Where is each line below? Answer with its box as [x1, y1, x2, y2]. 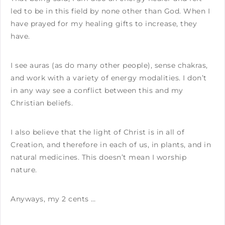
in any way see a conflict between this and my [11, 85, 183, 95]
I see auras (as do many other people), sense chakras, [11, 60, 208, 70]
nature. [11, 165, 37, 174]
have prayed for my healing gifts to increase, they [11, 19, 197, 28]
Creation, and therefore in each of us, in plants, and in [11, 140, 211, 149]
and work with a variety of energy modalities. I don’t [11, 73, 207, 82]
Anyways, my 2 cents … [11, 194, 96, 203]
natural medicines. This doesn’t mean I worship [11, 152, 186, 162]
